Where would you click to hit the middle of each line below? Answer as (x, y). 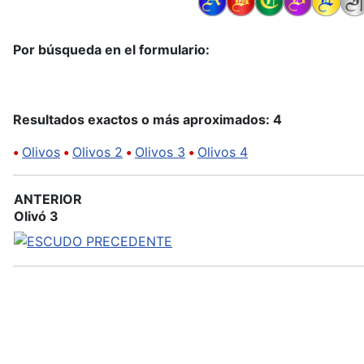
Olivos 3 (160, 152)
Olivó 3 (36, 216)
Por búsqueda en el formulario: (111, 49)
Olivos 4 (223, 152)
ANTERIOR (48, 199)
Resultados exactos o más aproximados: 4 (147, 119)
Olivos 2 (97, 152)
